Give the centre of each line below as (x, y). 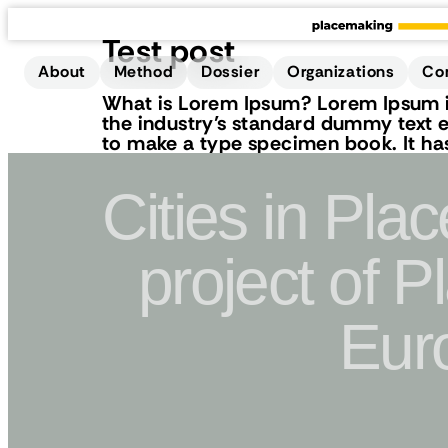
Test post (169, 50)
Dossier (230, 72)
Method (143, 72)
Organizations (341, 72)
